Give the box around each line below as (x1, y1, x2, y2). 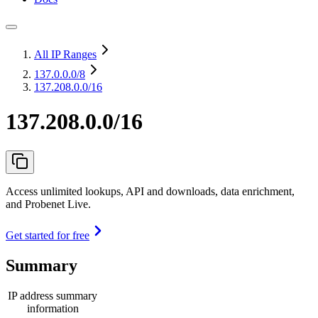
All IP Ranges (34, 48, 97, 60)
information (26, 302, 79, 314)
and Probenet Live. (6, 197, 91, 210)
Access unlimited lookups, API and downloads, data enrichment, (6, 185, 295, 197)
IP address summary (8, 289, 97, 302)
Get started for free (6, 229, 89, 241)
